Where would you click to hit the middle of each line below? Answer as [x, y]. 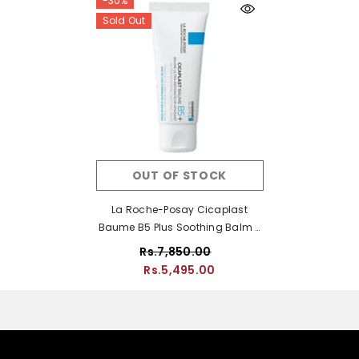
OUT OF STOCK [179, 175]
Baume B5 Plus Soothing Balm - [179, 227]
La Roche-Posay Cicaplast [179, 209]
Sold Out [124, 20]
